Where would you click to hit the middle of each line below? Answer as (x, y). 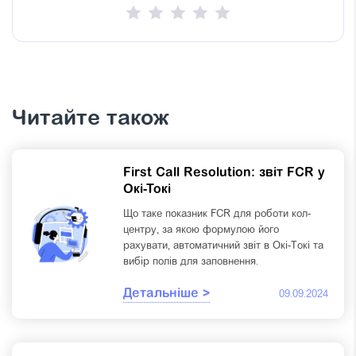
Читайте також (91, 119)
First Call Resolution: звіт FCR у (224, 173)
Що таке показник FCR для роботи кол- (217, 214)
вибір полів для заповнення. (191, 261)
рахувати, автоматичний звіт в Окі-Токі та (223, 246)
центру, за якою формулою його (201, 230)
